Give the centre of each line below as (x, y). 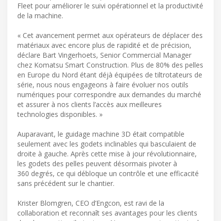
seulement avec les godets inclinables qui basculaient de (107, 144)
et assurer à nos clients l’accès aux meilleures (90, 104)
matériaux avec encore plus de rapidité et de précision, (104, 45)
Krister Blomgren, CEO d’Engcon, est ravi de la (91, 203)
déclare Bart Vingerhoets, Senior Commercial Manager (104, 55)
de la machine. (40, 15)
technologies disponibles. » (60, 114)
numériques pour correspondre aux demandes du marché (109, 94)
